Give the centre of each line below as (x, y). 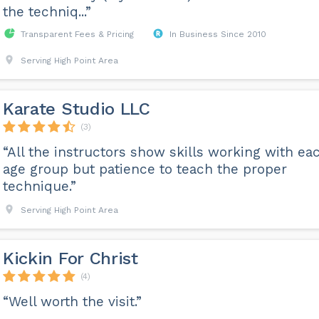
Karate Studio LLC (76, 109)
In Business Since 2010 (218, 35)
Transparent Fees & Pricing (77, 35)
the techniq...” (47, 12)
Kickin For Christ (70, 259)
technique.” (39, 187)
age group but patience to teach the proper (145, 169)
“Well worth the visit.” (72, 302)
